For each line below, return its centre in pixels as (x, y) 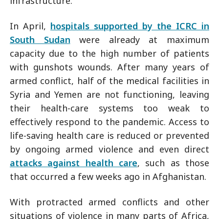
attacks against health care (74, 163)
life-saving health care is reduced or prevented (109, 135)
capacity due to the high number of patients (109, 53)
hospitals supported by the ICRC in (130, 26)
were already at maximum (140, 40)
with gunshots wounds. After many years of (109, 67)
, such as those (173, 163)
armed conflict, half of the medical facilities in (109, 81)
